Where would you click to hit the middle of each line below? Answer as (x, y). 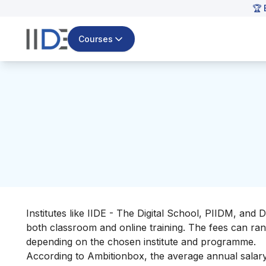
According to (57, 256)
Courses (95, 39)
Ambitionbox (116, 256)
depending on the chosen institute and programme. (141, 241)
